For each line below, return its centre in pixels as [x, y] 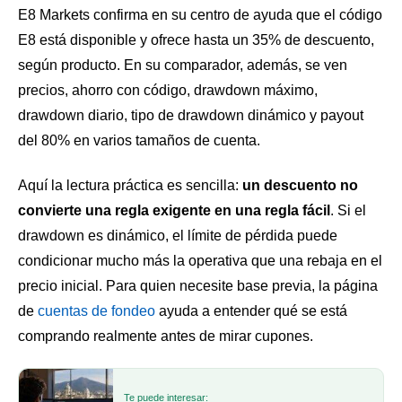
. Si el [348, 210]
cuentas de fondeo [96, 310]
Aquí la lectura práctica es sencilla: [130, 185]
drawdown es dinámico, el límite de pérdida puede [178, 235]
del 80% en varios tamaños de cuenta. [139, 141]
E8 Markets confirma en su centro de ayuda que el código [200, 15]
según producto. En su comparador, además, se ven [183, 66]
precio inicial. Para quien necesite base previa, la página [198, 285]
